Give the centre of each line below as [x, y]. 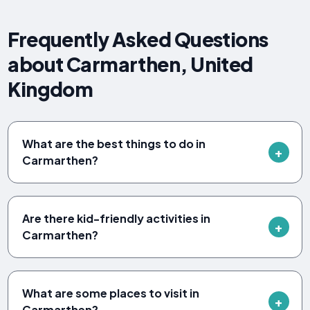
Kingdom [51, 89]
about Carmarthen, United [130, 64]
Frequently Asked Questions [138, 39]
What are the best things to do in [114, 143]
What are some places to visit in [111, 293]
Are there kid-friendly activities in [117, 218]
